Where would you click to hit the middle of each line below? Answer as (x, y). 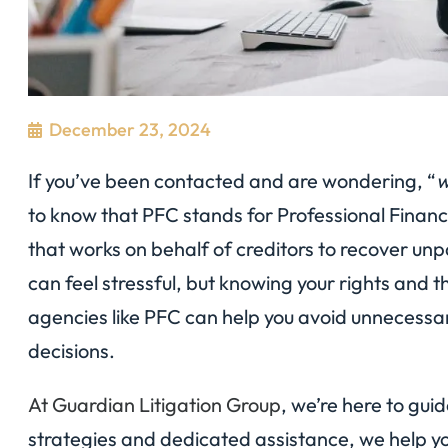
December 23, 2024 (130, 129)
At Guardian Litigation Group (154, 404)
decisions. (71, 350)
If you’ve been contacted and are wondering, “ (232, 180)
